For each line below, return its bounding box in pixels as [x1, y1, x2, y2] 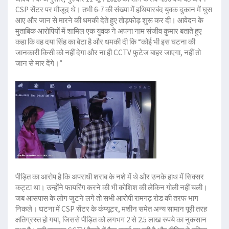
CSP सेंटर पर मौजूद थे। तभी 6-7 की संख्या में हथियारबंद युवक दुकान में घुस [15, 5, 212, 15]
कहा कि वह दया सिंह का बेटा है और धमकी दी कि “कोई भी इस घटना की [15, 37, 195, 47]
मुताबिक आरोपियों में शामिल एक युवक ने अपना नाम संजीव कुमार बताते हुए [15, 26, 202, 36]
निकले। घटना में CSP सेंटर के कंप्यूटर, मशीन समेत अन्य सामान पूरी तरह [15, 203, 207, 214]
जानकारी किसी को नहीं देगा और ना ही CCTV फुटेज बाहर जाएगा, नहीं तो [15, 48, 201, 58]
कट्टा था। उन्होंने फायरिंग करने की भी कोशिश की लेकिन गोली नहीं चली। [15, 182, 208, 192]
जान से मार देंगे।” [15, 58, 62, 68]
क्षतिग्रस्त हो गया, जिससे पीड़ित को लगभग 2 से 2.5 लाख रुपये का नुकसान [15, 214, 207, 224]
